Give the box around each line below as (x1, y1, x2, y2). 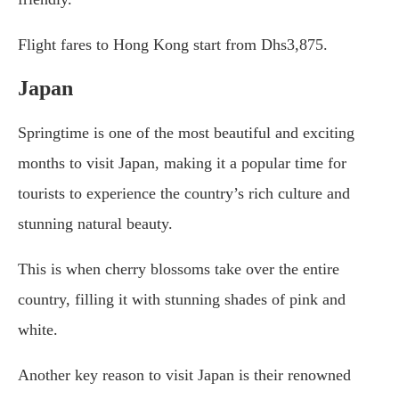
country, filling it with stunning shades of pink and (18, 290, 346, 309)
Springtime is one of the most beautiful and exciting (18, 124, 354, 142)
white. (18, 321, 58, 339)
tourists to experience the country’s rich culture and (18, 184, 350, 203)
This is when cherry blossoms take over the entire (18, 260, 339, 279)
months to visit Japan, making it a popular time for (18, 154, 346, 173)
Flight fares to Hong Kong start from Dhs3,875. (18, 36, 328, 54)
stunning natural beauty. (18, 215, 173, 233)
